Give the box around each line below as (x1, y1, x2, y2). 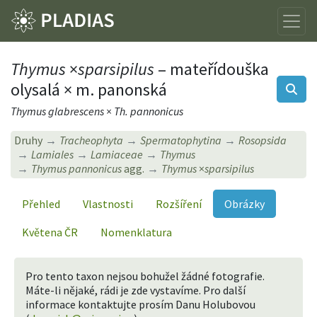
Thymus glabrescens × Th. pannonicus (11, 104, 183, 119)
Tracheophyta (59, 133, 124, 148)
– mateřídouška (154, 58, 269, 81)
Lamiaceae (91, 147, 144, 162)
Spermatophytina (140, 133, 222, 148)
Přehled (22, 196, 60, 211)
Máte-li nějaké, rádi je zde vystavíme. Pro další (25, 282, 246, 297)
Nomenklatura (100, 224, 172, 239)
